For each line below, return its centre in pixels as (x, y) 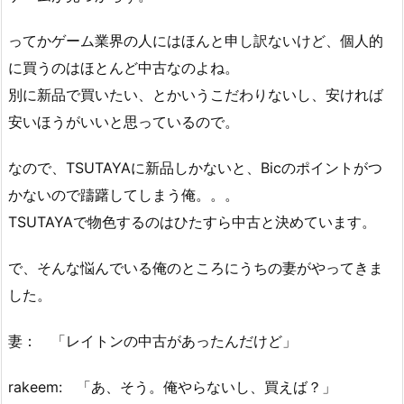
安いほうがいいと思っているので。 (124, 122)
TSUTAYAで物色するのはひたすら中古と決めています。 (192, 222)
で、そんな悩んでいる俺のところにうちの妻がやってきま (196, 267)
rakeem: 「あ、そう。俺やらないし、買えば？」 (172, 386)
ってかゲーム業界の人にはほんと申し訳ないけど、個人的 (196, 41)
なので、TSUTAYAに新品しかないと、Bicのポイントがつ (195, 168)
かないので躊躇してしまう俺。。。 (124, 195)
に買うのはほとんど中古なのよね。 (124, 68)
